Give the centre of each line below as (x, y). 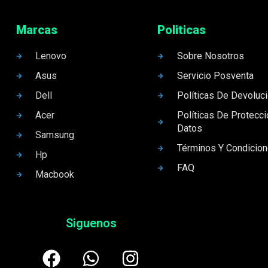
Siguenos (91, 223)
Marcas (36, 30)
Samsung (55, 135)
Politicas (182, 30)
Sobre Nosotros (210, 56)
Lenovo (51, 56)
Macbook (55, 175)
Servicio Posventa (215, 76)
